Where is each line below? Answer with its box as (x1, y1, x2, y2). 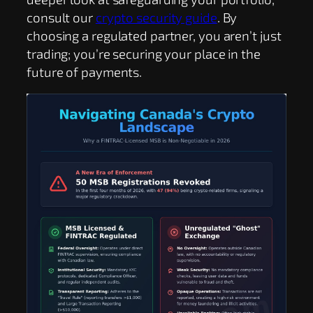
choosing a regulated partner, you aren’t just (27, 27, 282, 43)
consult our (27, 8, 96, 25)
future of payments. (27, 63, 143, 80)
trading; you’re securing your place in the (27, 45, 261, 61)
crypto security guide (95, 8, 217, 25)
